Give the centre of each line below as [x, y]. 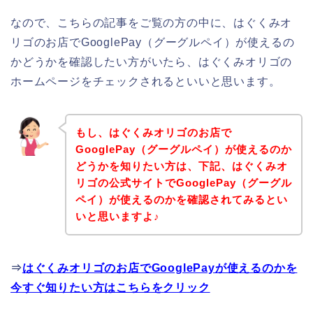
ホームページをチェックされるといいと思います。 [146, 82]
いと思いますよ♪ [117, 216]
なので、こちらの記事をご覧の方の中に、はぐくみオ [152, 23]
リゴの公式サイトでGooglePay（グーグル [183, 182]
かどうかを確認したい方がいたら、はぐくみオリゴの [152, 62]
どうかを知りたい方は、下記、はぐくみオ [181, 166]
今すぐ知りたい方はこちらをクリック [110, 287]
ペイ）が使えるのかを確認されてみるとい [181, 199]
